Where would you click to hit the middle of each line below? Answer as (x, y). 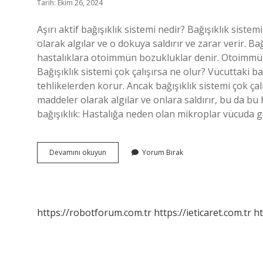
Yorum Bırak (163, 152)
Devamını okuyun (78, 152)
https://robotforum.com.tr (94, 213)
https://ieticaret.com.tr (203, 213)
